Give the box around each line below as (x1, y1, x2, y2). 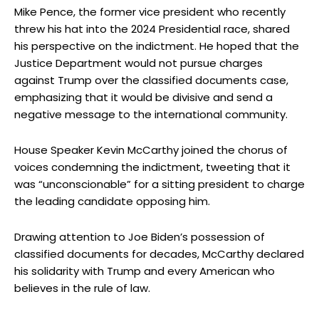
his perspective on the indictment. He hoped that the (14, 38, 299, 53)
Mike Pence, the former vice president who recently (14, 4, 286, 19)
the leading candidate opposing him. (14, 193, 210, 209)
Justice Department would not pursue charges (14, 55, 263, 70)
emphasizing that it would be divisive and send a (14, 89, 273, 105)
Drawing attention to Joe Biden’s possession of (14, 229, 265, 244)
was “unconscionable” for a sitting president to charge (14, 176, 305, 192)
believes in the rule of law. (14, 280, 150, 296)
